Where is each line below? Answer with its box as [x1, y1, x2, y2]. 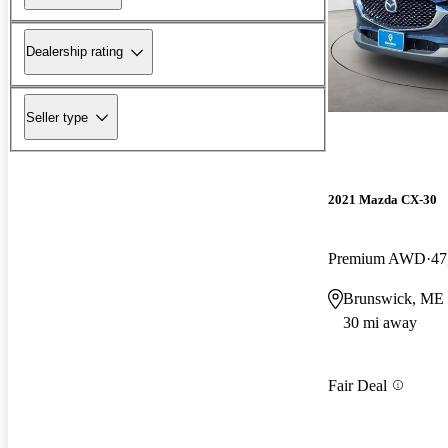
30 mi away [343, 314, 417, 332]
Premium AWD [328, 250, 426, 268]
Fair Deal [328, 376, 387, 394]
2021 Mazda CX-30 [328, 192, 437, 208]
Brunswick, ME [343, 290, 444, 308]
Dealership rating [26, 44, 123, 60]
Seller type [26, 109, 88, 125]
